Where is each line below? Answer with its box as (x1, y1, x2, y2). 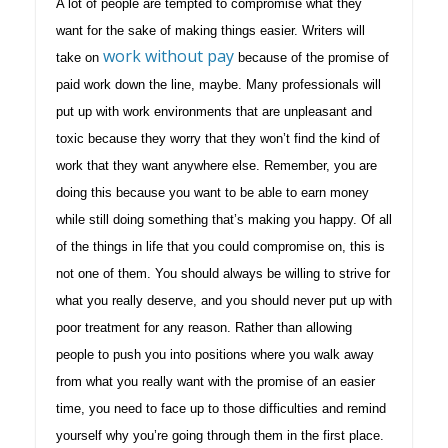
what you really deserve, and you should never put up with (56, 292, 392, 308)
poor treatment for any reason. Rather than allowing (56, 319, 352, 335)
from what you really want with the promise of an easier (56, 373, 375, 389)
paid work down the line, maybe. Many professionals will (56, 76, 381, 92)
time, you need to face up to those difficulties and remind (56, 400, 386, 416)
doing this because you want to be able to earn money (56, 184, 369, 200)
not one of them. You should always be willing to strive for (56, 265, 390, 281)
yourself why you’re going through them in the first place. (56, 427, 384, 443)
